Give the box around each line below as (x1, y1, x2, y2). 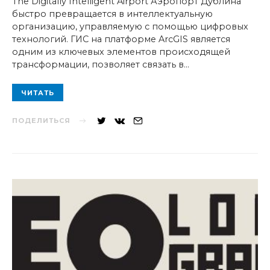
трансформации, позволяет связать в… (12, 59, 189, 71)
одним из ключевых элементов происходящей (12, 46, 230, 58)
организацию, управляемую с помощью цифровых (12, 21, 248, 33)
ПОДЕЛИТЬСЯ (12, 116, 71, 125)
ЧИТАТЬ (21, 88, 54, 97)
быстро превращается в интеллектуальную (12, 8, 213, 20)
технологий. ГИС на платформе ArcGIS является (12, 34, 230, 45)
